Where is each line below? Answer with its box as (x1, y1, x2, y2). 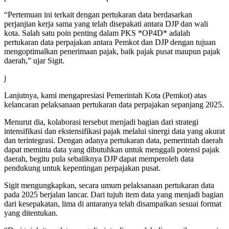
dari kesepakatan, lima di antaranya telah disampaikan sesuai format (4, 199, 221, 209)
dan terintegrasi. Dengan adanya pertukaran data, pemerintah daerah (4, 136, 223, 145)
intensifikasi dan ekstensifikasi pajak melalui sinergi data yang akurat (4, 127, 225, 136)
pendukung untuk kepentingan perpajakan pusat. (4, 164, 161, 173)
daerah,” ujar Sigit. (4, 56, 64, 65)
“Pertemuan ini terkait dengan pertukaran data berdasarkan (4, 10, 192, 19)
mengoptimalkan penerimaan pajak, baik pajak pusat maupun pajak (4, 47, 220, 56)
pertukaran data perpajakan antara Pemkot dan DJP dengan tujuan (4, 38, 216, 47)
